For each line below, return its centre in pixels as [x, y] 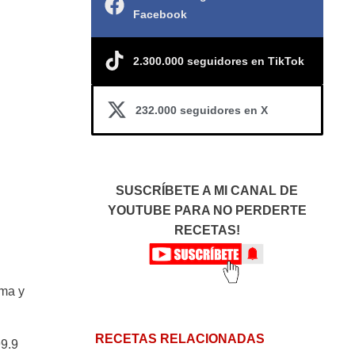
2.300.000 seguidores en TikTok [218, 61]
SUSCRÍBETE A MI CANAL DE [207, 191]
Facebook [160, 14]
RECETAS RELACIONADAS [179, 339]
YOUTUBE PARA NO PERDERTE [207, 210]
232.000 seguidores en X [201, 110]
